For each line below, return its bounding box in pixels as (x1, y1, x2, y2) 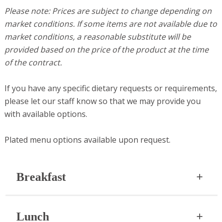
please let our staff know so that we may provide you (4, 96, 201, 107)
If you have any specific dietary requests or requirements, (4, 83, 217, 94)
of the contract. (4, 57, 62, 68)
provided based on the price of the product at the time (4, 44, 209, 55)
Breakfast (16, 170, 66, 184)
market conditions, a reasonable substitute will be (4, 31, 191, 43)
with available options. (4, 109, 87, 120)
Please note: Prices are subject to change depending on (4, 5, 212, 17)
